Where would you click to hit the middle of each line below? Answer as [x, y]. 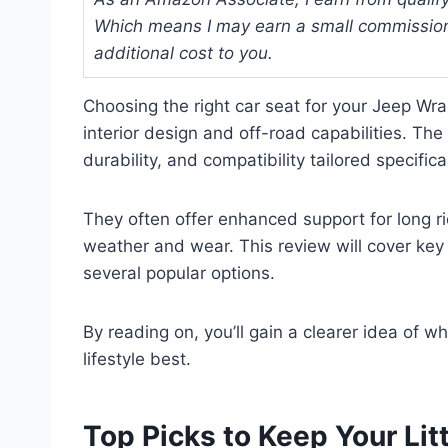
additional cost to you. [183, 52]
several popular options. [179, 272]
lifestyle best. [137, 358]
